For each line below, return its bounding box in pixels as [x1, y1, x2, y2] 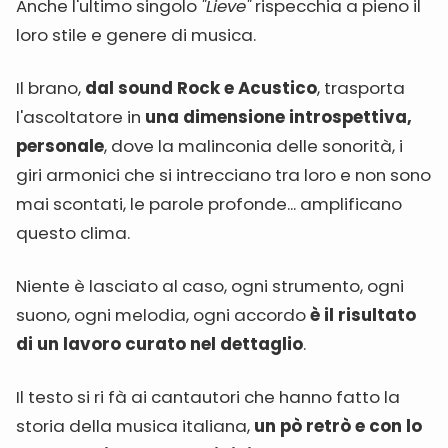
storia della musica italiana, [16, 414, 250, 438]
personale [16, 134, 104, 158]
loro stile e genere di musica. [16, 23, 256, 47]
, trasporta [317, 76, 405, 100]
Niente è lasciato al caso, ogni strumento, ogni [16, 274, 404, 298]
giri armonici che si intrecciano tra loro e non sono [16, 163, 431, 187]
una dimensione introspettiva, [145, 105, 412, 129]
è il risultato [310, 303, 416, 327]
